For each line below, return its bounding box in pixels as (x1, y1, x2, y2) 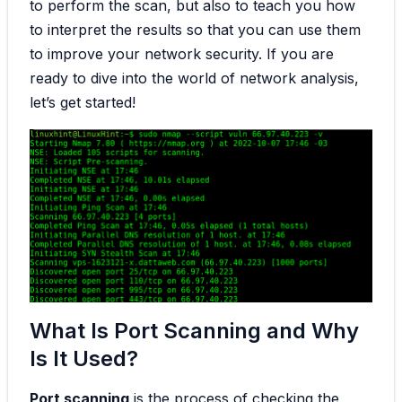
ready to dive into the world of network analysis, (30, 69, 359, 88)
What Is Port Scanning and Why (30, 317, 359, 344)
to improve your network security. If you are (30, 45, 334, 64)
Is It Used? (30, 345, 138, 371)
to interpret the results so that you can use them (30, 21, 361, 39)
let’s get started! (30, 93, 135, 112)
